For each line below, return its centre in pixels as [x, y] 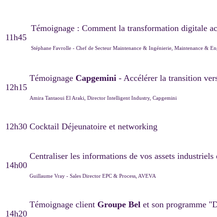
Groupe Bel [120, 204]
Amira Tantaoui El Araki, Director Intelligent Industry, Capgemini [103, 98]
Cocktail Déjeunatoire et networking [95, 126]
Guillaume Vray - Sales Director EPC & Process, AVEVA [93, 176]
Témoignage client [63, 204]
